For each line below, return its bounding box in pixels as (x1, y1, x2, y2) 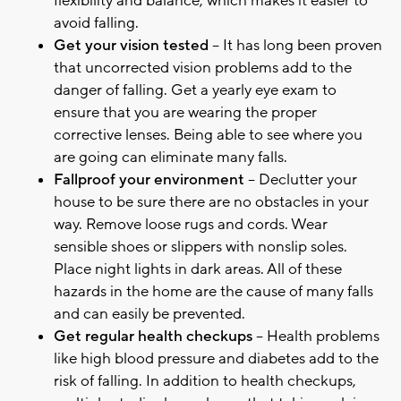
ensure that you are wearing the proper (54, 103, 317, 124)
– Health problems (256, 327, 380, 347)
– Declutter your (248, 170, 357, 191)
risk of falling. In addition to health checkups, (54, 371, 356, 392)
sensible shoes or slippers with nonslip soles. (54, 237, 347, 258)
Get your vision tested (54, 36, 212, 56)
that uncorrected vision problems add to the (54, 58, 352, 79)
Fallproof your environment (54, 170, 248, 191)
